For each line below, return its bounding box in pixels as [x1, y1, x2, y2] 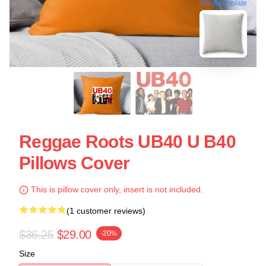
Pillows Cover [19, 153, 130, 173]
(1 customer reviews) [66, 206, 145, 216]
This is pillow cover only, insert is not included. [28, 185, 203, 194]
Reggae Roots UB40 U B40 [19, 132, 236, 151]
